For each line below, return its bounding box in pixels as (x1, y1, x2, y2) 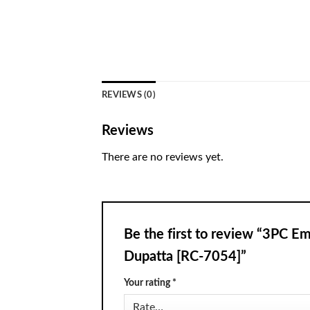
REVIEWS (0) (102, 90, 156, 99)
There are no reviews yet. (102, 151, 224, 163)
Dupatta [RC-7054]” (124, 249, 250, 264)
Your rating (124, 277, 172, 288)
